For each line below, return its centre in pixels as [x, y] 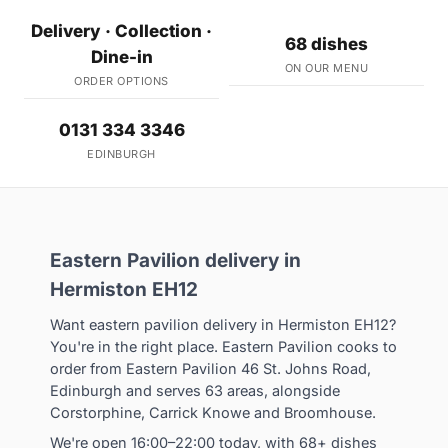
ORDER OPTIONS [121, 80]
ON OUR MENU [326, 67]
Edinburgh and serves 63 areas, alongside [195, 390]
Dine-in [121, 56]
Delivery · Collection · [121, 30]
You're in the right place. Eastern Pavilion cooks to [223, 346]
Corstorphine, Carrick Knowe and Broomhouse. [213, 412]
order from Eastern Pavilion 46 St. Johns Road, [210, 368]
